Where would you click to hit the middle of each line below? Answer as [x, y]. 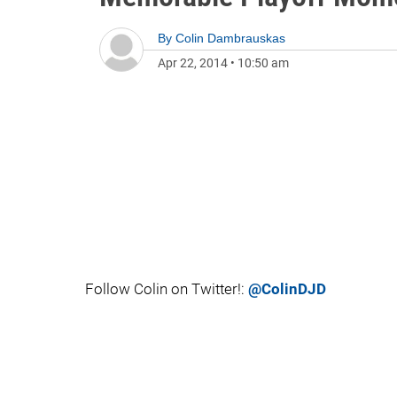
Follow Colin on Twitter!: [167, 289]
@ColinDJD [287, 289]
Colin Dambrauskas [230, 38]
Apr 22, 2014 [193, 63]
